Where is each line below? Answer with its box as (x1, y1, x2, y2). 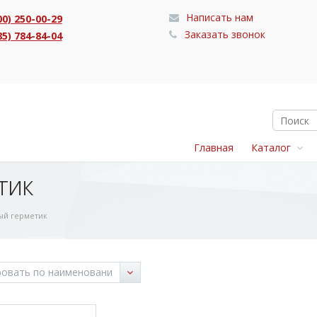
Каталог (251, 141, 296, 154)
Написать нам (183, 11, 253, 24)
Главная (194, 141, 234, 154)
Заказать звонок (182, 28, 265, 41)
